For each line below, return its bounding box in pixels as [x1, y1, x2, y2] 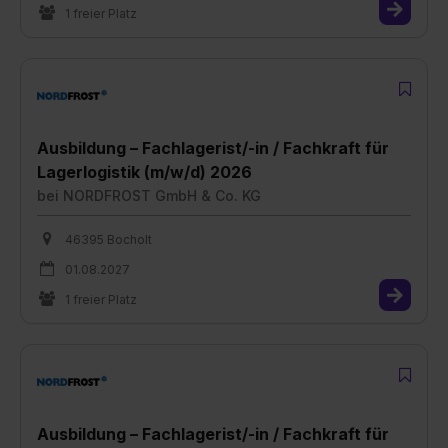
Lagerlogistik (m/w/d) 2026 [37, 161, 252, 182]
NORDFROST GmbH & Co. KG [63, 186, 261, 204]
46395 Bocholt [65, 231, 152, 247]
